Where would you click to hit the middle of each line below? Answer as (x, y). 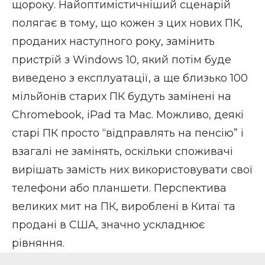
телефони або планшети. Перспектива (119, 188)
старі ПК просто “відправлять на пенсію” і (128, 133)
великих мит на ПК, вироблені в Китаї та (124, 206)
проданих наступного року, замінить (113, 41)
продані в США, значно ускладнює (108, 224)
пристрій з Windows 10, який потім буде (122, 59)
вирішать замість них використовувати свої (132, 169)
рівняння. (38, 243)
